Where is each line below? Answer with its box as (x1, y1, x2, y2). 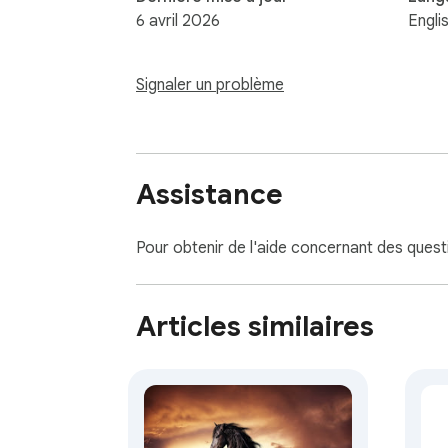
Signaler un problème (136, 74, 284, 95)
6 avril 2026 (136, 10, 220, 31)
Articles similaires (136, 309, 374, 345)
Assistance (136, 177, 283, 213)
